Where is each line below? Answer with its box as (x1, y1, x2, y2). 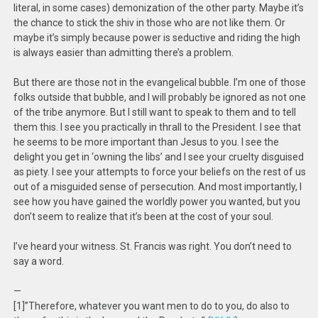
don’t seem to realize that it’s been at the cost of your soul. (13, 211, 274, 222)
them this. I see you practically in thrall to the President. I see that (13, 121, 302, 133)
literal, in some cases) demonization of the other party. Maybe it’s (13, 2, 305, 13)
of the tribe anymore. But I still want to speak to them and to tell (13, 106, 297, 118)
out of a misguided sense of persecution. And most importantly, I (13, 181, 302, 192)
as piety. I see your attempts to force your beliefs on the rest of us (13, 166, 307, 177)
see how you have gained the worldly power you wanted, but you (13, 196, 301, 207)
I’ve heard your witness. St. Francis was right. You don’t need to (13, 241, 292, 252)
